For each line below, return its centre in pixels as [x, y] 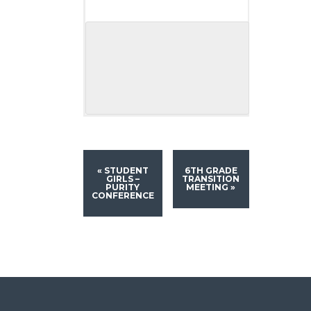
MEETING [209, 187]
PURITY [123, 187]
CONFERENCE [123, 196]
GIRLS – [123, 179]
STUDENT [125, 171]
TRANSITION [211, 179]
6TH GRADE [211, 171]
